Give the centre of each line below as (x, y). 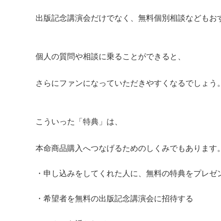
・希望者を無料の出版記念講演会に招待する (114, 198)
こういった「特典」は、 (79, 121)
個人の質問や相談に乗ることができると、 (110, 56)
